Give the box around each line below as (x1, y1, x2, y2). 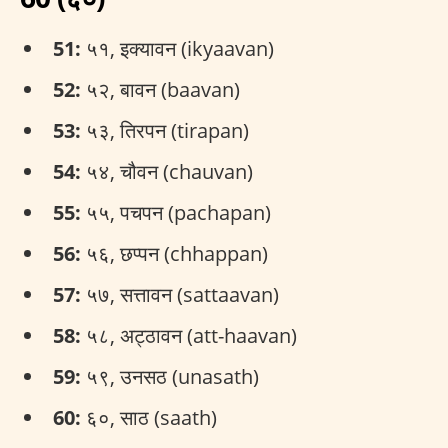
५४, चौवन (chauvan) (81, 158, 253, 185)
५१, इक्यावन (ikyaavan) (81, 35, 274, 62)
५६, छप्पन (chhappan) (81, 240, 268, 267)
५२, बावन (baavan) (81, 76, 240, 103)
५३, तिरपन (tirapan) (81, 117, 249, 144)
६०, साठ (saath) (81, 404, 217, 431)
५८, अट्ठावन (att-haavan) (81, 322, 297, 349)
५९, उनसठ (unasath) (81, 363, 259, 390)
